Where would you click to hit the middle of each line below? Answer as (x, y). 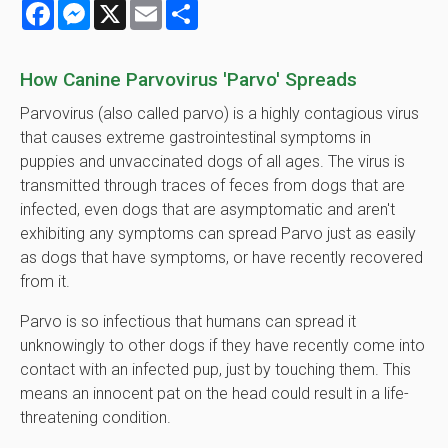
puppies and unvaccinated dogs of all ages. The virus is (212, 162)
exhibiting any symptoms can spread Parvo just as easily (218, 234)
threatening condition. (95, 418)
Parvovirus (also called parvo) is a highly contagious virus (219, 114)
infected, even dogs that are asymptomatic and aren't (207, 210)
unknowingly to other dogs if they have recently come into (222, 346)
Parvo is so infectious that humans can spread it (188, 322)
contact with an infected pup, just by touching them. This (215, 370)
